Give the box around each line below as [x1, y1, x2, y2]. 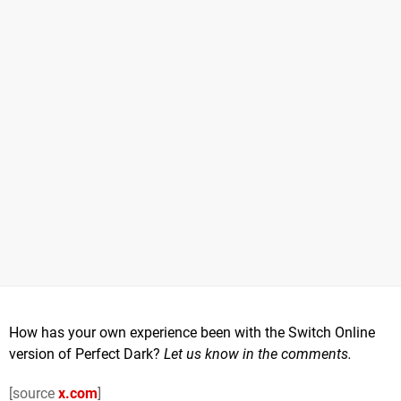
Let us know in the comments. [164, 345, 352, 363]
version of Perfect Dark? [9, 345, 164, 363]
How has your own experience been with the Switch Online [9, 323, 375, 341]
